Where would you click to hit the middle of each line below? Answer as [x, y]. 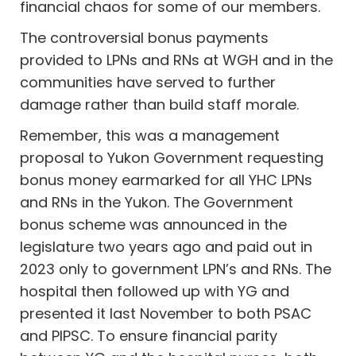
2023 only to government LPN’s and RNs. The [176, 269]
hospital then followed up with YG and [155, 291]
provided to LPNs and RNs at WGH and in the [177, 60]
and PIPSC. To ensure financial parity [149, 335]
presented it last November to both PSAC [166, 313]
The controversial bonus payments [145, 37]
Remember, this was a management [150, 135]
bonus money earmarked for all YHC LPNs [166, 180]
